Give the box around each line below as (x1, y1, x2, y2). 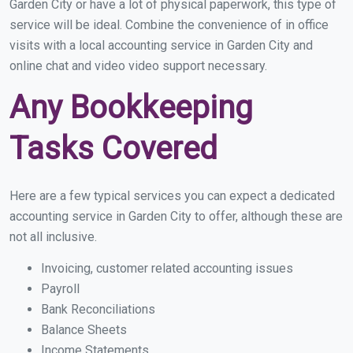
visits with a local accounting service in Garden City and (9, 38, 313, 54)
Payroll (41, 281, 80, 297)
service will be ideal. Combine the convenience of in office (9, 17, 329, 33)
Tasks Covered (9, 130, 217, 168)
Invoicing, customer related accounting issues (41, 261, 293, 277)
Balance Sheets (41, 322, 127, 338)
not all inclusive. (9, 229, 97, 245)
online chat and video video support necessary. (9, 58, 267, 74)
